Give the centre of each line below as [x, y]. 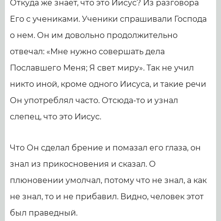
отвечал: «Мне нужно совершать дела [87, 52]
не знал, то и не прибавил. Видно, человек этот [107, 197]
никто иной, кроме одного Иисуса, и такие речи [108, 84]
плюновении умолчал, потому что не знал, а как [108, 180]
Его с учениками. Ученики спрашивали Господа [108, 19]
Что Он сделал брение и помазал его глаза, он [105, 148]
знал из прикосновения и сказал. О [83, 164]
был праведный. [44, 213]
